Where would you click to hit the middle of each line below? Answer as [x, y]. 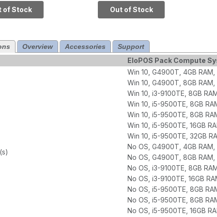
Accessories [85, 47]
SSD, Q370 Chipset [128, 6]
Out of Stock [131, 10]
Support [131, 47]
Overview [38, 47]
